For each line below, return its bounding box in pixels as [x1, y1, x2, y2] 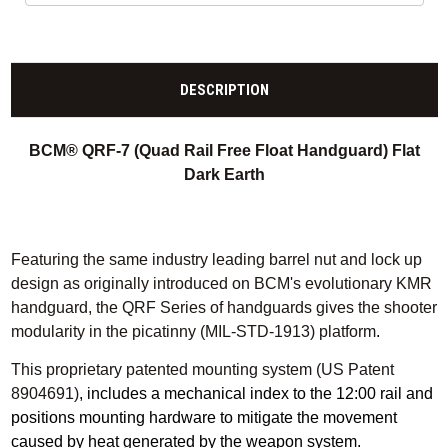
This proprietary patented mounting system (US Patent [10, 360, 394, 378]
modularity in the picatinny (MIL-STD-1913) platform [10, 323, 376, 341]
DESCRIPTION [179, 81, 269, 100]
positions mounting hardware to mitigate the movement [10, 408, 397, 426]
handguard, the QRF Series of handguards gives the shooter [10, 299, 437, 317]
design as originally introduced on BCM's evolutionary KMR [10, 275, 432, 293]
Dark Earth [183, 166, 265, 184]
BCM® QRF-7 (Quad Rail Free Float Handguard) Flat [28, 142, 420, 160]
